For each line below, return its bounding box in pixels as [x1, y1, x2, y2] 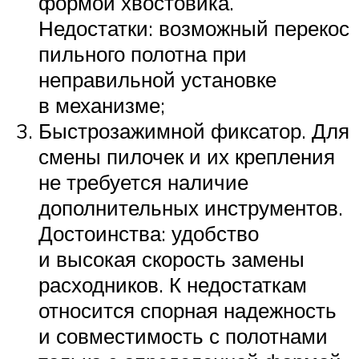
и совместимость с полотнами [38, 323, 328, 349]
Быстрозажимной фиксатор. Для [38, 118, 349, 144]
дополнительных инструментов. [38, 195, 343, 221]
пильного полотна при [38, 41, 247, 67]
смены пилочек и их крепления [38, 143, 335, 170]
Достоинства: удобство [38, 220, 259, 247]
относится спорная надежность [38, 297, 337, 324]
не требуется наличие [38, 169, 248, 196]
